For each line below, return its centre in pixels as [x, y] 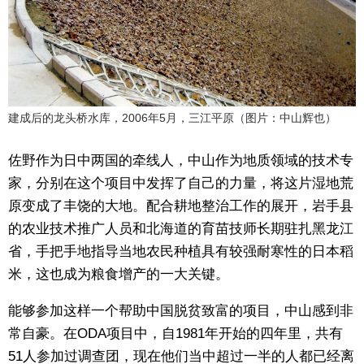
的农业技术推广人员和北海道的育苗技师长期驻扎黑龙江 [181, 228]
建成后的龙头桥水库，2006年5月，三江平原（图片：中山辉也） [172, 117]
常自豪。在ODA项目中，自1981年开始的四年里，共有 [175, 333]
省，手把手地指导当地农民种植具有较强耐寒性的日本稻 [181, 251]
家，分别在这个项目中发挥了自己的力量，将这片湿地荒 [181, 183]
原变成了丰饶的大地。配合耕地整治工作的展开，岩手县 [181, 206]
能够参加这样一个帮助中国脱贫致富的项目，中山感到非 [181, 310]
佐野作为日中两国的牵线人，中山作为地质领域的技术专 [181, 160]
